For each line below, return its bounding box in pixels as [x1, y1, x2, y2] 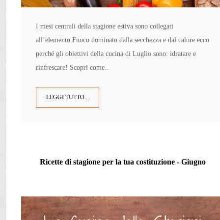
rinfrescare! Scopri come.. [36, 64, 109, 72]
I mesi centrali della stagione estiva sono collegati [36, 23, 174, 30]
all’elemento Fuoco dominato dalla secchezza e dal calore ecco [36, 36, 210, 44]
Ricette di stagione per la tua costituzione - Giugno [40, 157, 206, 167]
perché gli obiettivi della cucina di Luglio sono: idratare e [36, 50, 196, 58]
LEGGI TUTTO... [46, 94, 89, 101]
